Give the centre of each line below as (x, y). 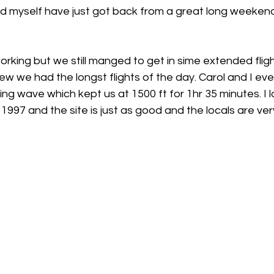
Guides (42, 42)
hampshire (102, 42)
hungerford (170, 42)
